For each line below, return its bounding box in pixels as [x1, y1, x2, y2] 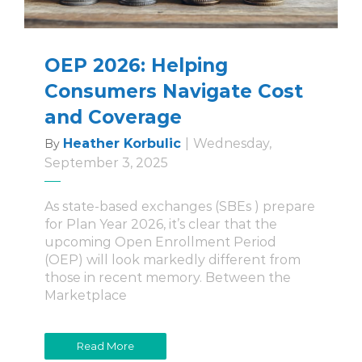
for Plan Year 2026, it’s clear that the [44, 217, 277, 233]
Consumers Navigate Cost [44, 80, 303, 103]
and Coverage [44, 106, 182, 129]
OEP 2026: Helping [44, 54, 228, 78]
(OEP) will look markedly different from [44, 252, 301, 268]
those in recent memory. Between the [44, 270, 291, 286]
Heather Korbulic [63, 136, 181, 152]
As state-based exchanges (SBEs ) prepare [44, 199, 315, 215]
